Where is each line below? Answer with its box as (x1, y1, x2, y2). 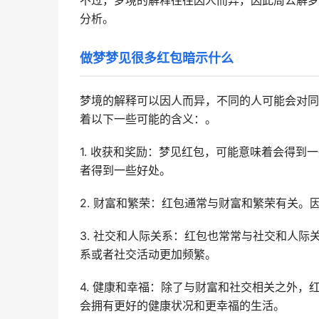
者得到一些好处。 (80, 163, 171, 178)
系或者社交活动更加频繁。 (80, 247, 216, 262)
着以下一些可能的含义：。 (80, 112, 216, 127)
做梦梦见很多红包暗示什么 (80, 51, 234, 66)
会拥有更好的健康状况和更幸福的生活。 (80, 298, 285, 313)
